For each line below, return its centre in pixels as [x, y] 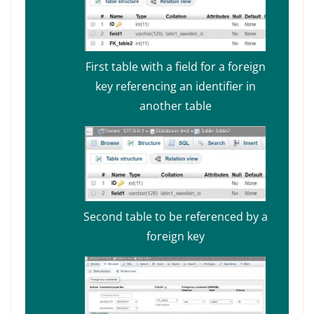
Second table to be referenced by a [175, 217]
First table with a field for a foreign [175, 67]
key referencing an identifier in [175, 87]
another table [175, 106]
